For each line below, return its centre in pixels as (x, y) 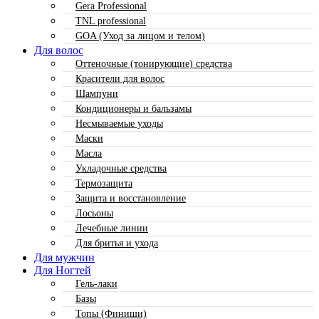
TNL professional (111, 21)
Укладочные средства (121, 168)
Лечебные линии (112, 228)
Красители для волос (120, 78)
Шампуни (97, 93)
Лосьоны (94, 213)
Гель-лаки (96, 283)
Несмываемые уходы (119, 123)
